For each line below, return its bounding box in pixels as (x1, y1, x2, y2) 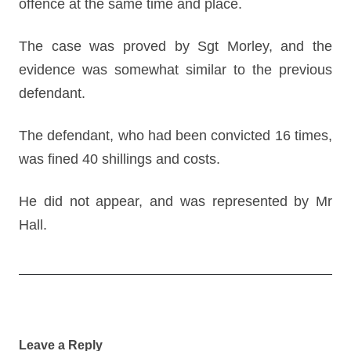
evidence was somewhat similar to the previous (19, 62, 332, 78)
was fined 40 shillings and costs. (19, 151, 220, 167)
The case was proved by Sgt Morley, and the (19, 38, 332, 54)
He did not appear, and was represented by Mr (19, 194, 332, 209)
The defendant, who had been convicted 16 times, (19, 128, 332, 143)
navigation (19, 327, 76, 340)
